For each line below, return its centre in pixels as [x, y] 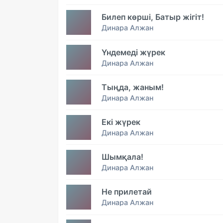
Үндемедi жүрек [133, 52]
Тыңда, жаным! [133, 87]
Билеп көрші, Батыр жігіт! [153, 17]
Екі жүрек [121, 122]
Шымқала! [122, 157]
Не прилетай [127, 192]
